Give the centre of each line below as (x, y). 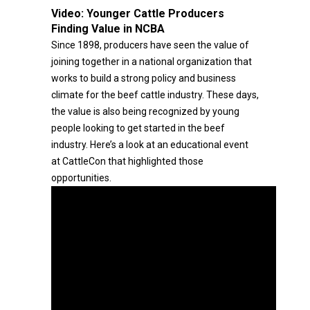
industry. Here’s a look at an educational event (150, 145)
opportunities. (81, 178)
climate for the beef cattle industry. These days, (155, 95)
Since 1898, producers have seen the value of (150, 45)
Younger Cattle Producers (155, 13)
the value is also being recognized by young (145, 111)
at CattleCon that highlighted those (127, 161)
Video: (69, 13)
